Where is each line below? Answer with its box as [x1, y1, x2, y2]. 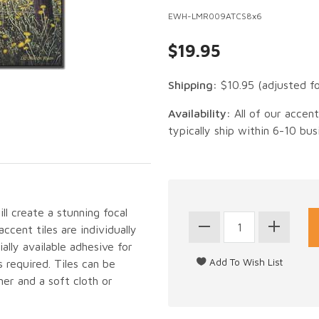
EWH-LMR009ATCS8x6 [168, 10, 262, 21]
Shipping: [168, 78, 217, 91]
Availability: [168, 106, 231, 120]
